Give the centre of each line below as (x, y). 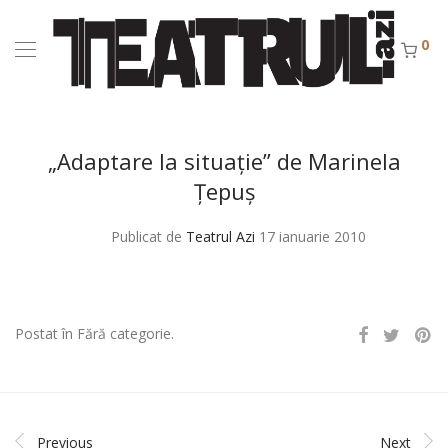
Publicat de (148, 236)
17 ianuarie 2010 (312, 236)
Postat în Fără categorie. (94, 333)
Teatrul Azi (220, 236)
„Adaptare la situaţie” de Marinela (224, 161)
